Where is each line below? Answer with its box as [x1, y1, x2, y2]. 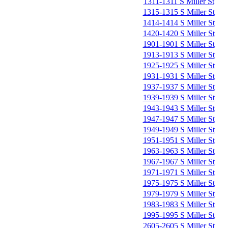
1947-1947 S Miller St [142, 115, 215, 123]
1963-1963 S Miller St [142, 147, 215, 155]
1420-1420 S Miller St [142, 29, 215, 38]
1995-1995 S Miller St [142, 211, 215, 219]
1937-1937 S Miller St [142, 82, 215, 91]
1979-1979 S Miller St [142, 189, 215, 198]
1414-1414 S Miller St [142, 18, 215, 27]
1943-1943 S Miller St [142, 104, 215, 112]
